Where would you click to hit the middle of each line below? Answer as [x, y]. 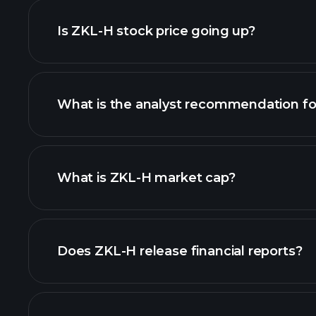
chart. [77, 142]
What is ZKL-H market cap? [146, 178]
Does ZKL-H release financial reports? [180, 251]
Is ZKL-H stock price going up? [156, 31]
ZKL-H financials [233, 294]
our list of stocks [201, 243]
